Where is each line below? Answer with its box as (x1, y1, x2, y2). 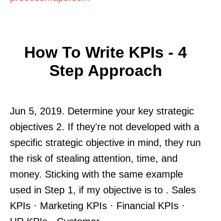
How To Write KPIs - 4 (24, 43, 187, 61)
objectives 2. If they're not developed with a (10, 121, 199, 132)
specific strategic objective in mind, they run (10, 137, 201, 148)
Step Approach (49, 61, 162, 79)
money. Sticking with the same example (10, 168, 183, 180)
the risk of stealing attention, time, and (10, 152, 178, 164)
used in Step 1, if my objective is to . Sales (10, 184, 196, 195)
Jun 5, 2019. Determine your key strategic (10, 105, 194, 116)
